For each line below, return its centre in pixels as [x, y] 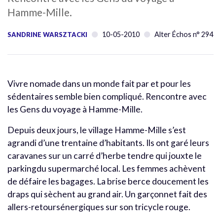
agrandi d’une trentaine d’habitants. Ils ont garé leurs [108, 143]
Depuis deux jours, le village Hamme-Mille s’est [97, 130]
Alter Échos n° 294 [184, 34]
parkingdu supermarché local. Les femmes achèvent [107, 168]
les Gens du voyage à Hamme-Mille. [75, 109]
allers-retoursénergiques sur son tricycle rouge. [99, 207]
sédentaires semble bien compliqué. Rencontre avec [107, 96]
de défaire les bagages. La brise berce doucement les [108, 181]
